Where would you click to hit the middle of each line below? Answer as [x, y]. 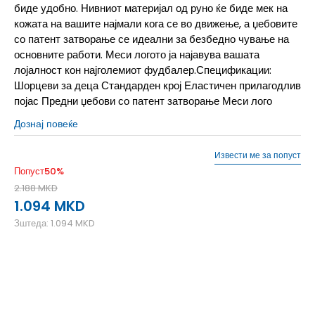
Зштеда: [32, 223]
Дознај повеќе [46, 123]
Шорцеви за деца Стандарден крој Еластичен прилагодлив [157, 85]
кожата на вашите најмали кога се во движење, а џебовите [156, 23]
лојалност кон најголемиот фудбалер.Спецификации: [143, 70]
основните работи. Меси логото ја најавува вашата [137, 54]
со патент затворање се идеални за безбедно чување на [152, 39]
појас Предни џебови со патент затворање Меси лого [143, 101]
